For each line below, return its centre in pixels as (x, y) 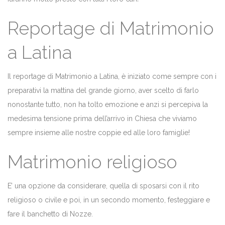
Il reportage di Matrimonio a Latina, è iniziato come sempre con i (112, 76)
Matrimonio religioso (92, 161)
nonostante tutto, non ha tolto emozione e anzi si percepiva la (108, 104)
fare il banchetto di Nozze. (50, 214)
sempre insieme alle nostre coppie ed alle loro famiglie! (99, 132)
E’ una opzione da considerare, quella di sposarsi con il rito (103, 186)
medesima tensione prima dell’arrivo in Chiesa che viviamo (102, 118)
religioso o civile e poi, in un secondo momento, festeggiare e (109, 200)
